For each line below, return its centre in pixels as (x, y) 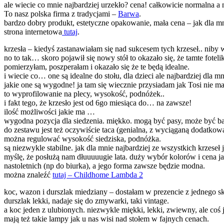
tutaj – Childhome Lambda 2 (98, 175)
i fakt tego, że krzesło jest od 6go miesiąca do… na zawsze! (98, 103)
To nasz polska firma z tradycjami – (61, 14)
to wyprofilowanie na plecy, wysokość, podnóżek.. (84, 94)
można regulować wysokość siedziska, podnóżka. (82, 139)
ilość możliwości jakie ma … (50, 112)
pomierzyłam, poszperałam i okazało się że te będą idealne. (97, 67)
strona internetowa (33, 32)
